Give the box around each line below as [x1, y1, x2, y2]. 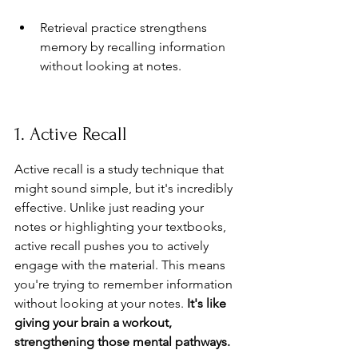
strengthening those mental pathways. [14, 334, 230, 349]
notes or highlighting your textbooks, [14, 219, 229, 234]
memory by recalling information [40, 39, 229, 54]
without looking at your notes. [14, 296, 187, 311]
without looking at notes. [40, 58, 181, 74]
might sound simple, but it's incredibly [14, 181, 236, 196]
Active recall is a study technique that [14, 161, 227, 177]
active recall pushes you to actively [14, 238, 212, 253]
